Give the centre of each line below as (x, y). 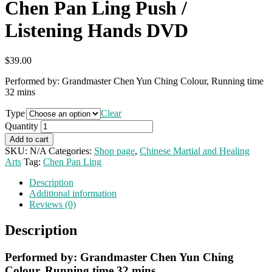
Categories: (71, 151)
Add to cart (29, 139)
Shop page (114, 151)
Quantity (22, 126)
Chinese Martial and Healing (195, 151)
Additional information (73, 193)
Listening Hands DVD (97, 31)
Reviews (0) (53, 204)
